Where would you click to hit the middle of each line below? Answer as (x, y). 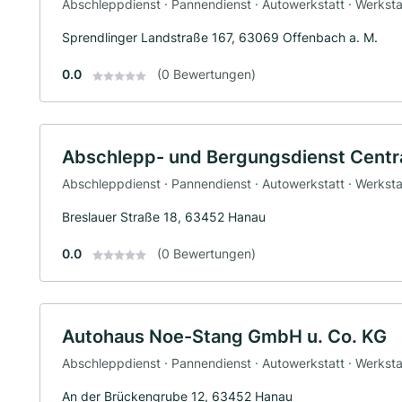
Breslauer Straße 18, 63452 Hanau (164, 216)
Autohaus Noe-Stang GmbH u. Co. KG (224, 336)
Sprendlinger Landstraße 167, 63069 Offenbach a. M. (220, 38)
